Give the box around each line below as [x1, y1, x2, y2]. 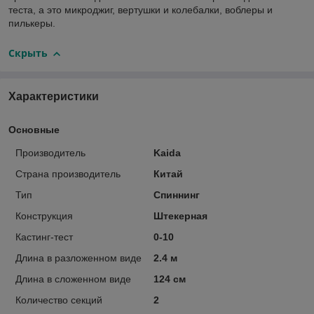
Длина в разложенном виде [15, 252, 142, 264]
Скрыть [8, 46, 48, 60]
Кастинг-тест [15, 231, 73, 243]
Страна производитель [15, 168, 121, 179]
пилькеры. [8, 18, 55, 29]
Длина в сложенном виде [15, 273, 131, 285]
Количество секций [15, 294, 102, 306]
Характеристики [8, 90, 99, 102]
